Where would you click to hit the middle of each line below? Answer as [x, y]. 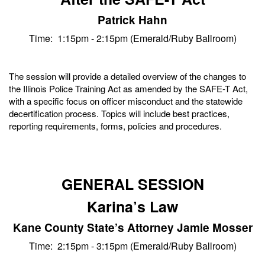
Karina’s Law [132, 206]
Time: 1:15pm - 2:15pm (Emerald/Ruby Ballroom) [132, 38]
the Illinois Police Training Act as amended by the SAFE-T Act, [128, 88]
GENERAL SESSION [132, 184]
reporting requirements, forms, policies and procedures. [115, 126]
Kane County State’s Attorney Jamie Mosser [132, 227]
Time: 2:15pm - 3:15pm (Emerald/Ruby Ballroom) [132, 246]
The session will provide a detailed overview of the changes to [127, 76]
